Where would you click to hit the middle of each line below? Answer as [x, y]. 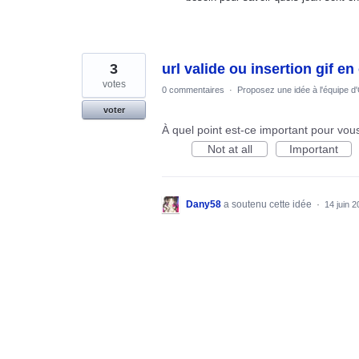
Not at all [230, 149]
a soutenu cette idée [269, 204]
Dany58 [204, 204]
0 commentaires [193, 89]
